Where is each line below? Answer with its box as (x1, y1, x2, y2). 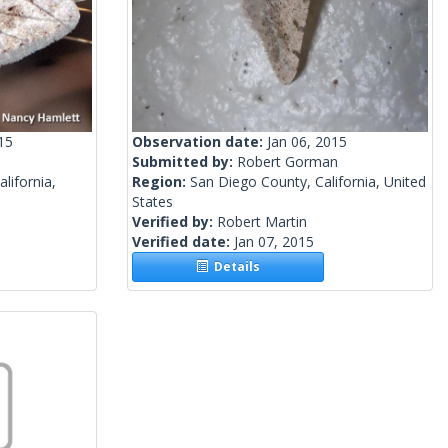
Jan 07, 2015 (234, 232, 314, 252)
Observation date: (132, 132, 267, 152)
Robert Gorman (237, 152, 338, 172)
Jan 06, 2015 (267, 132, 347, 152)
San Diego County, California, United (190, 172, 426, 192)
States (132, 192, 173, 212)
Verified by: (132, 212, 217, 232)
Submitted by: (132, 152, 237, 172)
